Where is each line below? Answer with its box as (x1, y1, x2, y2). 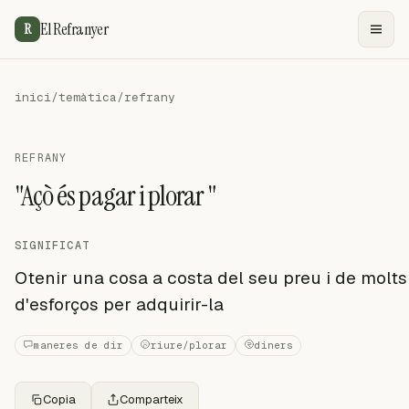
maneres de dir (34, 339, 123, 351)
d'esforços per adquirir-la (15, 293, 224, 316)
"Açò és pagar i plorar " (15, 177, 217, 215)
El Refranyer (40, 17, 109, 40)
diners (255, 339, 293, 351)
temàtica (58, 89, 117, 105)
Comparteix (120, 392, 184, 407)
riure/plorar (151, 339, 227, 351)
